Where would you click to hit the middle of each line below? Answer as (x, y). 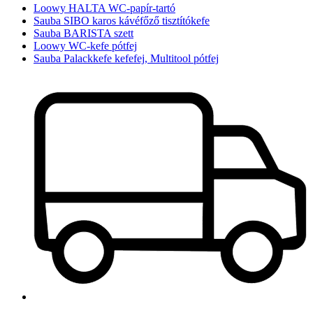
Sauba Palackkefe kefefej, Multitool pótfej (126, 58)
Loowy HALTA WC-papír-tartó (104, 8)
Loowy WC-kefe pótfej (85, 45)
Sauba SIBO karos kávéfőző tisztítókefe (122, 20)
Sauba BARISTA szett (83, 33)
